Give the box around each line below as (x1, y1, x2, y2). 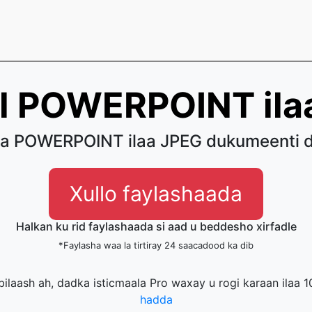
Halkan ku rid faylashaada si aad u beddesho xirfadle (15, 219, 297, 233)
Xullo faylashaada (70, 181, 242, 206)
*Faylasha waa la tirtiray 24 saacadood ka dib (58, 240, 253, 251)
